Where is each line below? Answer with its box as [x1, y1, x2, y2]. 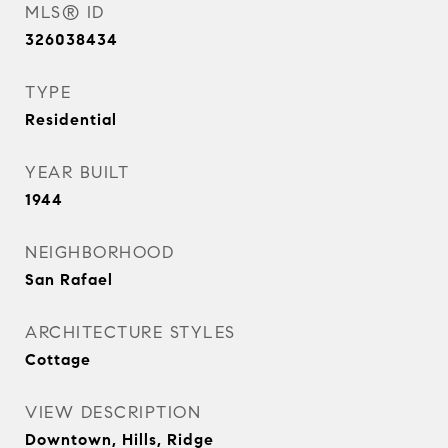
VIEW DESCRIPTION [25, 402, 201, 423]
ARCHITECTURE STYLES [25, 322, 236, 343]
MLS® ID [25, 2, 105, 23]
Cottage [25, 350, 91, 369]
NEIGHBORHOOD [25, 242, 174, 263]
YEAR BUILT [25, 162, 129, 183]
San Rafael [25, 270, 113, 289]
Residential [25, 110, 117, 129]
